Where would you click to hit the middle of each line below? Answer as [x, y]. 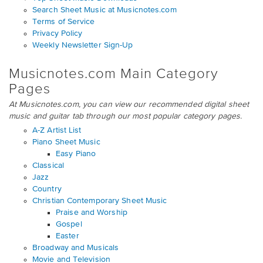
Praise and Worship [92, 213]
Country [47, 189]
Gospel [69, 224]
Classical [48, 166]
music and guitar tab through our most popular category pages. [126, 116]
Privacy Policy [58, 33]
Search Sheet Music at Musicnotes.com [104, 10]
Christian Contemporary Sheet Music [100, 201]
